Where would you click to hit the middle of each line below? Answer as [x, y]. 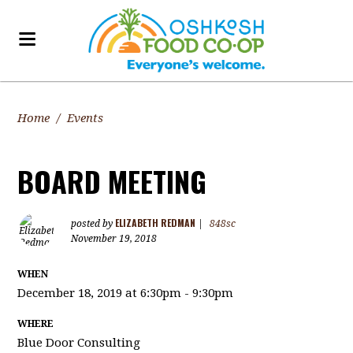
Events [85, 118]
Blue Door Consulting [79, 343]
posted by [93, 224]
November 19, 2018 [114, 239]
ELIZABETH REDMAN [156, 223]
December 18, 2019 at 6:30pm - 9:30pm [126, 293]
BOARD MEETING [112, 181]
